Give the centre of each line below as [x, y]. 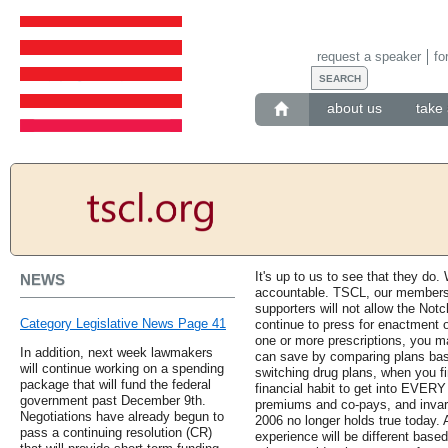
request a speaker [368, 56]
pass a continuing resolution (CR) [116, 433]
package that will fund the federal [115, 385]
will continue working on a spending [122, 369]
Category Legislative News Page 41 [123, 324]
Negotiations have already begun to [122, 417]
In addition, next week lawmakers [116, 353]
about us [354, 108]
